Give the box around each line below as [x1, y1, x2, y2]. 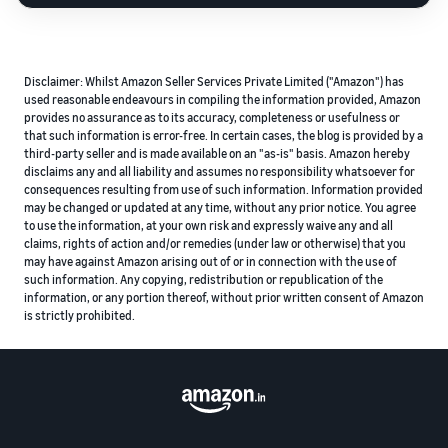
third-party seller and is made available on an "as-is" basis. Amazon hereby [24, 145, 410, 161]
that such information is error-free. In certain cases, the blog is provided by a [24, 127, 423, 143]
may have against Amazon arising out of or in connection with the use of [24, 253, 397, 269]
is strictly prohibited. [24, 307, 135, 323]
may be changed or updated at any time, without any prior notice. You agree [24, 199, 416, 215]
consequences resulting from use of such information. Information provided [24, 181, 423, 197]
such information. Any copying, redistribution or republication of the [24, 271, 383, 287]
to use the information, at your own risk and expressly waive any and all [24, 217, 393, 233]
